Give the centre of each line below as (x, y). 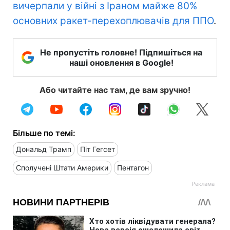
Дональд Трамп (44, 149)
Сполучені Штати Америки (62, 167)
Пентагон (133, 167)
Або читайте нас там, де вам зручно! (115, 90)
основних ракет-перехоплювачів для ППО (113, 21)
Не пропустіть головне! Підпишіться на (121, 52)
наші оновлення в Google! (121, 62)
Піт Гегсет (98, 149)
